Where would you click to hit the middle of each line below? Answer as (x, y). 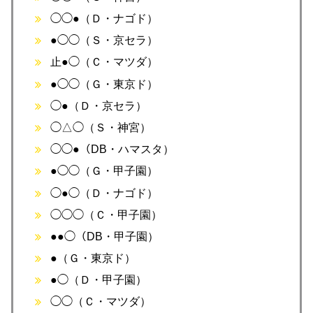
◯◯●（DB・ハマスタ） (112, 150)
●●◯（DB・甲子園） (105, 236)
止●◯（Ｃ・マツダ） (104, 62)
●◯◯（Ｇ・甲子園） (104, 171)
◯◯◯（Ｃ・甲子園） (107, 214)
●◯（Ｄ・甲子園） (99, 280)
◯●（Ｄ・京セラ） (99, 105)
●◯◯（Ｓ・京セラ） (104, 41)
